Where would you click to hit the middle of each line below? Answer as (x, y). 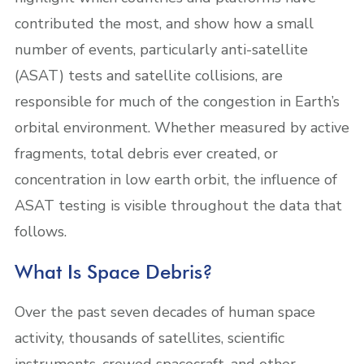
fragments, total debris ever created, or (146, 153)
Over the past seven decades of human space (165, 312)
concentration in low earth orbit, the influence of (176, 179)
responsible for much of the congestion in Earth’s (177, 101)
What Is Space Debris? (114, 271)
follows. (41, 231)
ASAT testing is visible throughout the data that (178, 205)
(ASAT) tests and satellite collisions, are (149, 75)
